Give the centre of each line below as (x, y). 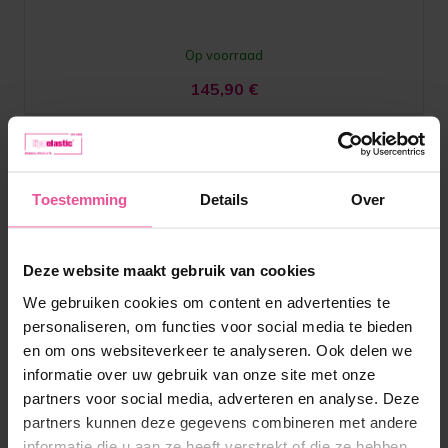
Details (224, 199)
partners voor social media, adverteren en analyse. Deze (221, 397)
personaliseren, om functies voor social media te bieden (218, 325)
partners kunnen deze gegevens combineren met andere (220, 421)
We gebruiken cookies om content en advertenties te (206, 301)
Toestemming (80, 199)
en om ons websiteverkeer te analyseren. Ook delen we (217, 349)
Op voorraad (224, 55)
